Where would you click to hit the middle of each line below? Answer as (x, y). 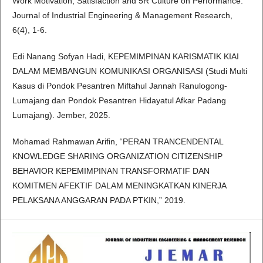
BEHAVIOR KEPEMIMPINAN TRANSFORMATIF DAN (111, 171)
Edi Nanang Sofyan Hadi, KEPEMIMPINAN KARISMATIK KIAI (126, 57)
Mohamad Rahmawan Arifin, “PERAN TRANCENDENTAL (118, 142)
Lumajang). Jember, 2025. (61, 115)
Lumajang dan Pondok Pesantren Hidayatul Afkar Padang (119, 101)
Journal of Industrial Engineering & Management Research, (122, 16)
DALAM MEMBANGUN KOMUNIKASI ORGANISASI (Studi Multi (130, 71)
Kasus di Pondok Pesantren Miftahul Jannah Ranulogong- (120, 86)
